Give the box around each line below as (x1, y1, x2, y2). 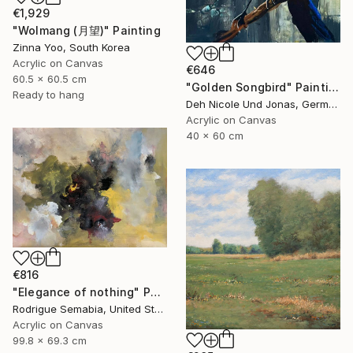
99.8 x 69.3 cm (13, 334, 87, 347)
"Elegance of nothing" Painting (150, 285, 161, 299)
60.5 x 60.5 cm (13, 72, 87, 86)
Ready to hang (13, 88, 84, 102)
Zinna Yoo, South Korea (13, 41, 130, 54)
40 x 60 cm (186, 129, 243, 143)
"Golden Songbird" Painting (328, 80, 339, 95)
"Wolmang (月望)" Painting (13, 24, 161, 38)
